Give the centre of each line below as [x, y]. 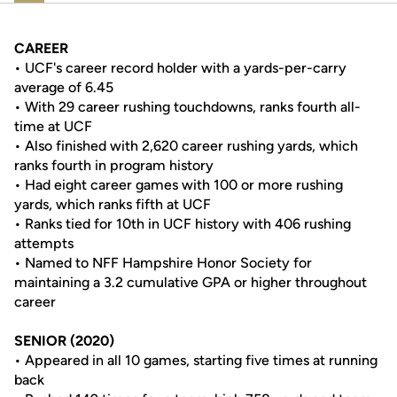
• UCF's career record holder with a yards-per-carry [180, 68]
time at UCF [53, 126]
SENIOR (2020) [64, 341]
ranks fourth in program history [114, 165]
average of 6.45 [64, 87]
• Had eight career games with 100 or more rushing [179, 185]
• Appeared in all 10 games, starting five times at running [196, 360]
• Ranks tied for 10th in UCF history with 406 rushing [183, 224]
